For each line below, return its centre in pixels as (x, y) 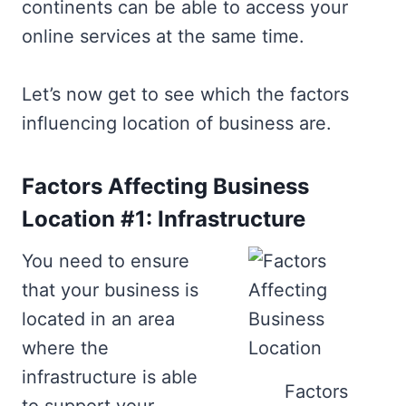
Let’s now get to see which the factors (185, 94)
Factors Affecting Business (165, 186)
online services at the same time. (163, 36)
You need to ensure (106, 261)
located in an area (98, 319)
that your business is (110, 290)
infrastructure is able (110, 377)
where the (65, 348)
